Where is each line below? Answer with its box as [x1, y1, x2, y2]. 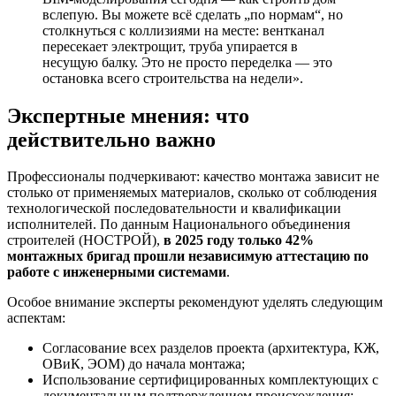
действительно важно [7, 127, 216, 151]
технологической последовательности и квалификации [7, 201, 341, 217]
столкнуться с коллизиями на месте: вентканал [42, 22, 324, 38]
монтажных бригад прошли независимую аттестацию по [7, 248, 369, 264]
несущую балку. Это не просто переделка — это [42, 54, 332, 70]
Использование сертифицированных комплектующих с [42, 372, 378, 388]
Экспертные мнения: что [7, 103, 249, 127]
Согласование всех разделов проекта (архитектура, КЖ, [42, 340, 379, 356]
